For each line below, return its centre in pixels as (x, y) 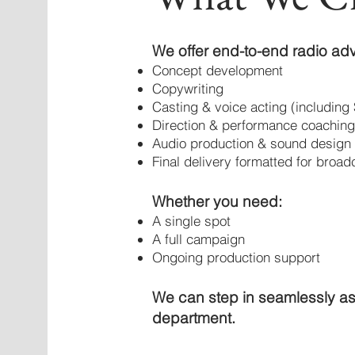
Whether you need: (217, 201)
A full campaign (198, 239)
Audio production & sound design (251, 143)
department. (193, 318)
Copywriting (187, 88)
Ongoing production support (236, 257)
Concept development (217, 70)
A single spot (191, 221)
